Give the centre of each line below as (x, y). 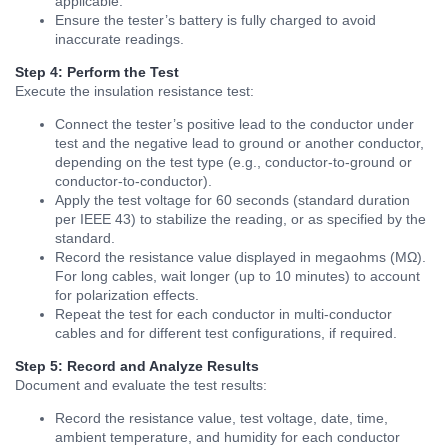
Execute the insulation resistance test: (134, 90)
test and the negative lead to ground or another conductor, (239, 142)
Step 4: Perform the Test (97, 71)
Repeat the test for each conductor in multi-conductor (223, 313)
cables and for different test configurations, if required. (226, 332)
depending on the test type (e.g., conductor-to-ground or (233, 161)
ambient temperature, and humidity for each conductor (227, 436)
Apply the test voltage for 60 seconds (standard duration (232, 199)
